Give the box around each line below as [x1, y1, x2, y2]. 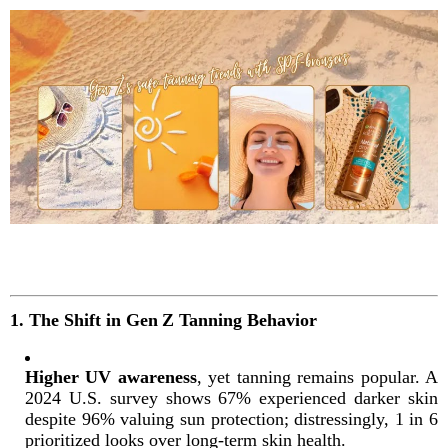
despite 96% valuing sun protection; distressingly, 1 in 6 [25, 408, 438, 429]
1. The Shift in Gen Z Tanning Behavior [10, 309, 317, 330]
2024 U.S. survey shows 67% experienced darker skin [25, 387, 438, 408]
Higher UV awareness [25, 366, 197, 387]
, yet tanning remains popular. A [196, 366, 439, 387]
